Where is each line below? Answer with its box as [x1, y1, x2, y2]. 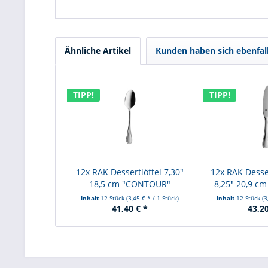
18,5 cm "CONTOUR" [89, 178, 170, 190]
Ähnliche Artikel [65, 44, 131, 56]
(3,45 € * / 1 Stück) [126, 193, 179, 202]
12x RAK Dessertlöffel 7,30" [75, 166, 184, 178]
